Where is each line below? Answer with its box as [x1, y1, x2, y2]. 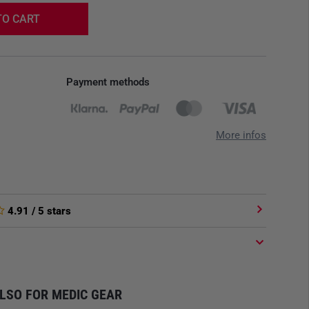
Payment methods [66, 76, 150, 88]
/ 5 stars [29, 205, 71, 217]
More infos [216, 129, 266, 141]
